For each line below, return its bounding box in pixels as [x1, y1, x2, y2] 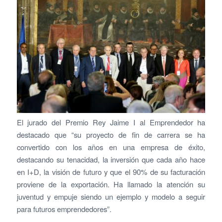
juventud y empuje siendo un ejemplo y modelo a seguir [16, 191, 206, 202]
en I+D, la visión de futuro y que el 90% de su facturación [16, 166, 206, 177]
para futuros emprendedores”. [16, 203, 111, 214]
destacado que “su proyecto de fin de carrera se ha [16, 129, 206, 140]
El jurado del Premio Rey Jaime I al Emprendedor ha [16, 116, 206, 127]
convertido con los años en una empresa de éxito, [16, 141, 206, 152]
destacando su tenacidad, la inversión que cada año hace [16, 154, 206, 165]
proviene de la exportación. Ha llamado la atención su [16, 178, 206, 189]
